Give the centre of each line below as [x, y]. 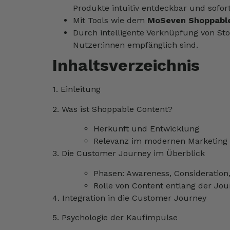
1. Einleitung [76, 89]
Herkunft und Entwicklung [146, 129]
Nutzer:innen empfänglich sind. [136, 45]
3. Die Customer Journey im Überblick [129, 154]
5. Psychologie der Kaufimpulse [115, 217]
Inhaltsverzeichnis [126, 65]
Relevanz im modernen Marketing [160, 141]
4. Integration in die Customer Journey [129, 198]
